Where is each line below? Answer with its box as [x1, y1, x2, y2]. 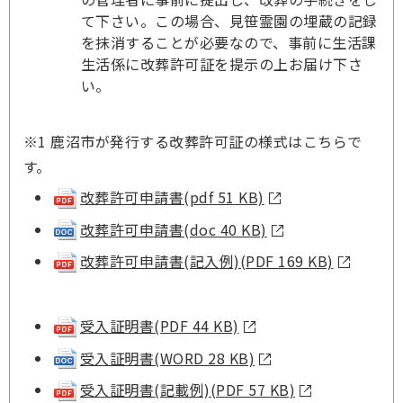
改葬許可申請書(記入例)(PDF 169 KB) [80, 250, 334, 273]
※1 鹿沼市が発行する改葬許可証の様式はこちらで [23, 130, 363, 152]
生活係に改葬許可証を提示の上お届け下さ [81, 53, 363, 75]
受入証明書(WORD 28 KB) [80, 346, 255, 369]
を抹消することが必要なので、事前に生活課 [81, 31, 377, 53]
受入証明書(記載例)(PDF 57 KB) [80, 379, 296, 401]
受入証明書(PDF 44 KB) [80, 314, 239, 336]
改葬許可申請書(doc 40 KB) [80, 218, 267, 240]
